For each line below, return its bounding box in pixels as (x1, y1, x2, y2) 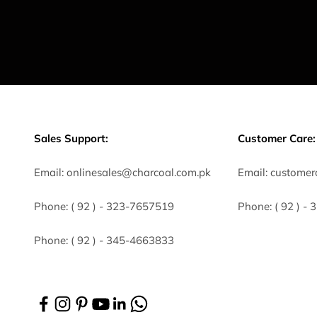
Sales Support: (34, 132, 108, 146)
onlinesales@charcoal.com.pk (67, 166, 211, 180)
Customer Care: (238, 132, 316, 146)
